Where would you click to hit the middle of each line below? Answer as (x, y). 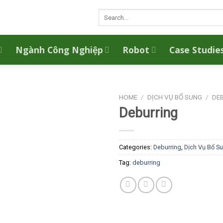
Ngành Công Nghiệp (59, 50)
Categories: (136, 147)
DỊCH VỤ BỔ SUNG (175, 97)
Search (108, 13)
